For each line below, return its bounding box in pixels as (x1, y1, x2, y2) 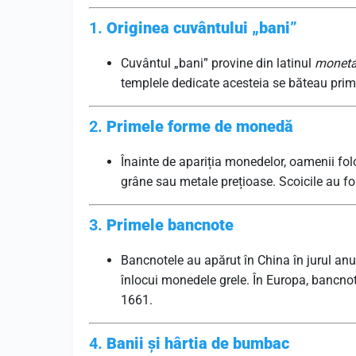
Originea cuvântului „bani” (106, 18, 297, 37)
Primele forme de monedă (106, 117, 293, 136)
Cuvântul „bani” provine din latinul (121, 56, 315, 71)
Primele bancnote (106, 215, 234, 234)
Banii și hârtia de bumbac (106, 334, 289, 353)
